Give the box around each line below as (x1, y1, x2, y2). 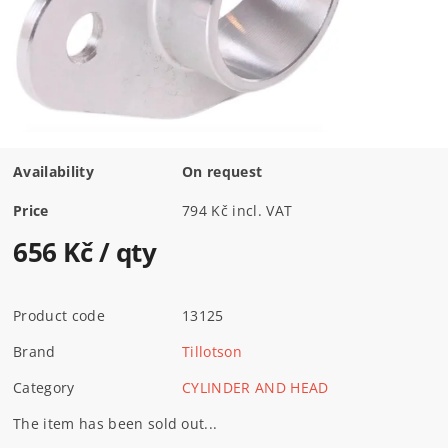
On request (182, 161, 263, 181)
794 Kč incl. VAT (232, 200, 293, 220)
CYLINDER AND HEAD (182, 377, 329, 397)
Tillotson (182, 341, 242, 361)
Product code (13, 305, 105, 325)
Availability (13, 161, 94, 181)
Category (13, 377, 75, 397)
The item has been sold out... (13, 413, 218, 433)
